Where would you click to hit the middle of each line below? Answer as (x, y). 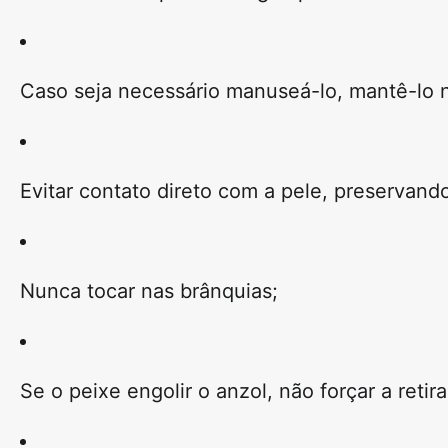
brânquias (226, 291)
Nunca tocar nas (100, 291)
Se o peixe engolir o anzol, (149, 391)
